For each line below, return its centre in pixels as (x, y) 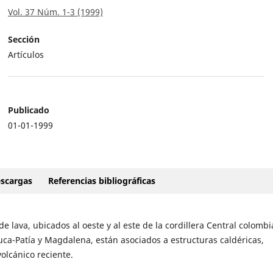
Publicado (29, 110)
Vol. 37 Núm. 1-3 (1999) (55, 12)
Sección (24, 40)
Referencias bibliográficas (102, 181)
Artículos (26, 55)
